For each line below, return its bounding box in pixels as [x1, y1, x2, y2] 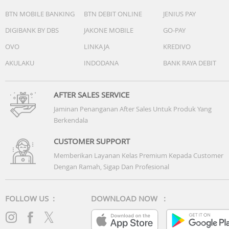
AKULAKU [5, 58, 34, 68]
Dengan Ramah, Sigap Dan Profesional [54, 162, 169, 172]
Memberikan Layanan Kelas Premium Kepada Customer [54, 151, 223, 161]
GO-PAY [163, 26, 186, 35]
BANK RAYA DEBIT [163, 58, 216, 68]
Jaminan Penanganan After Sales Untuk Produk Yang [54, 104, 212, 114]
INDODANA [84, 58, 119, 68]
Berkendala [54, 116, 88, 125]
